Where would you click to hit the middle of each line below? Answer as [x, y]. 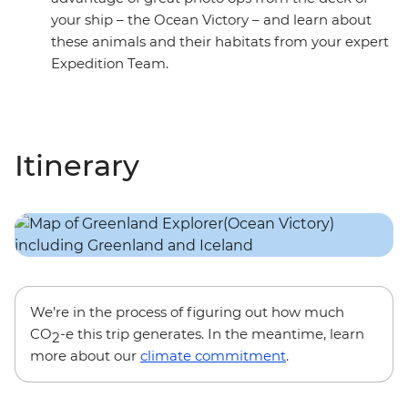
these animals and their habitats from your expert [220, 42]
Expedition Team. [110, 64]
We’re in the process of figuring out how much [187, 312]
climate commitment [213, 356]
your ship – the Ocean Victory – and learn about [211, 20]
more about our [85, 356]
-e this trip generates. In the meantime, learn [212, 334]
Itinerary [77, 166]
